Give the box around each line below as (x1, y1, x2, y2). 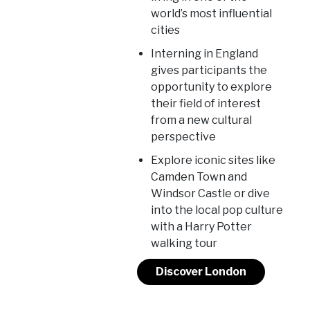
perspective (150, 130, 216, 144)
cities (150, 24, 180, 37)
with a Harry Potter (150, 220, 252, 234)
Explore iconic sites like (150, 154, 275, 167)
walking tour (150, 237, 217, 250)
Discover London (155, 265, 246, 279)
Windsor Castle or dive (150, 187, 270, 201)
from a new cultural (150, 113, 252, 127)
